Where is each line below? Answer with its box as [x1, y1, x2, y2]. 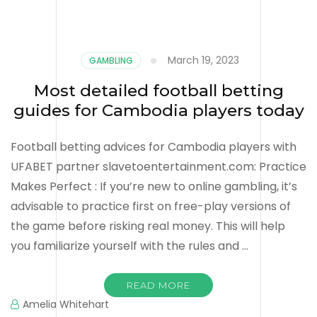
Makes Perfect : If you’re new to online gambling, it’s [11, 178, 297, 195]
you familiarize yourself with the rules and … [11, 237, 248, 254]
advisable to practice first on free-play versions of [11, 197, 291, 214]
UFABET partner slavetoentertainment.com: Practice [11, 158, 306, 175]
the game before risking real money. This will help [11, 217, 285, 234]
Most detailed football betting [33, 80, 284, 100]
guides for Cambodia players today [13, 100, 304, 120]
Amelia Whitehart [23, 296, 109, 311]
